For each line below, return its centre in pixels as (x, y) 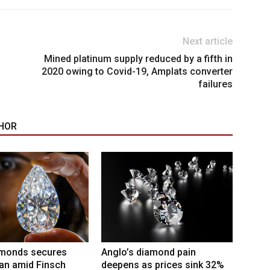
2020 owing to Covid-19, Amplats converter (137, 72)
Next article (208, 42)
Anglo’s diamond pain (149, 253)
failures (215, 84)
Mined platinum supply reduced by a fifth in (138, 59)
